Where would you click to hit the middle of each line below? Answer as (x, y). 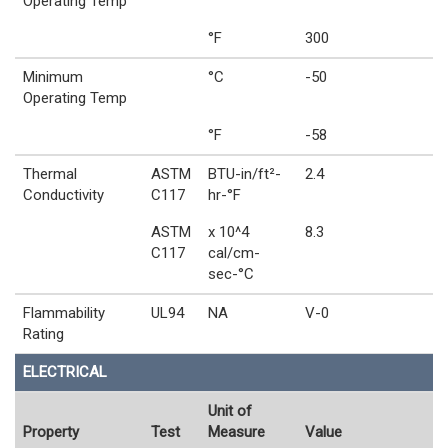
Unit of (230, 410)
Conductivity (63, 194)
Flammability (64, 312)
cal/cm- (234, 252)
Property (51, 431)
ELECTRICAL (65, 371)
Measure (236, 431)
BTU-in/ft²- (244, 173)
